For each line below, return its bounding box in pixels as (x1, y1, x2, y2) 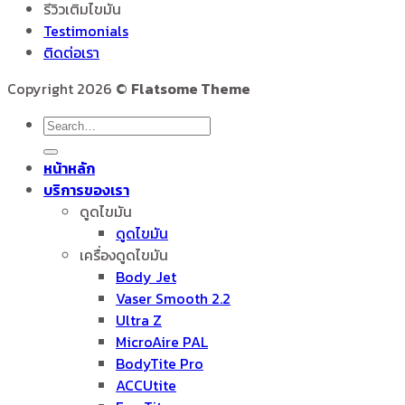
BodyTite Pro (116, 353, 203, 375)
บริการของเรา (43, 179, 129, 202)
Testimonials (43, 20, 128, 42)
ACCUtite (116, 374, 176, 397)
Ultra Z (116, 309, 162, 332)
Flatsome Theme (131, 78, 250, 100)
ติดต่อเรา (43, 42, 99, 64)
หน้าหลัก (43, 157, 95, 180)
